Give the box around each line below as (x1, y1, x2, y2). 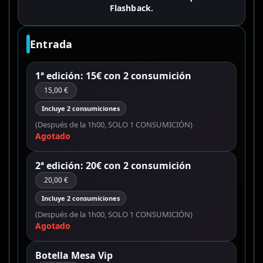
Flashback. (109, 2, 154, 14)
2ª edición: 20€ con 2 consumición (35, 159, 191, 173)
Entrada (30, 37, 73, 52)
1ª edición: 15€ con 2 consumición (35, 69, 191, 83)
